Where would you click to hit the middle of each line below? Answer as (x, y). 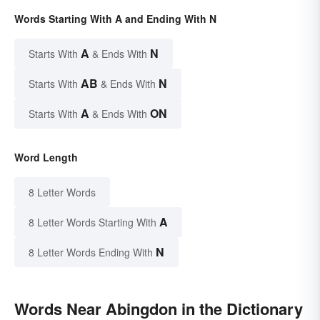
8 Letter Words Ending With (91, 252)
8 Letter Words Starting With (92, 222)
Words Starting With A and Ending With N (115, 19)
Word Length (46, 157)
